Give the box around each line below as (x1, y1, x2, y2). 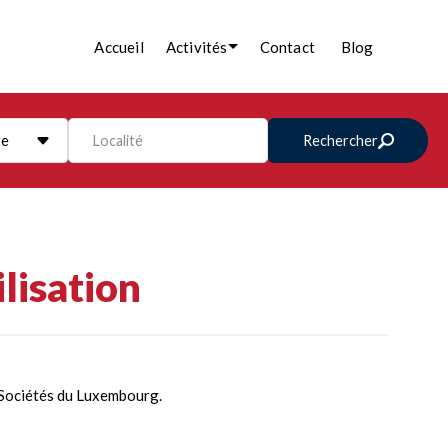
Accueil (94, 37, 144, 56)
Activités (165, 37, 228, 56)
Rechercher (303, 132, 379, 149)
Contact (259, 37, 315, 56)
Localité (92, 131, 144, 149)
